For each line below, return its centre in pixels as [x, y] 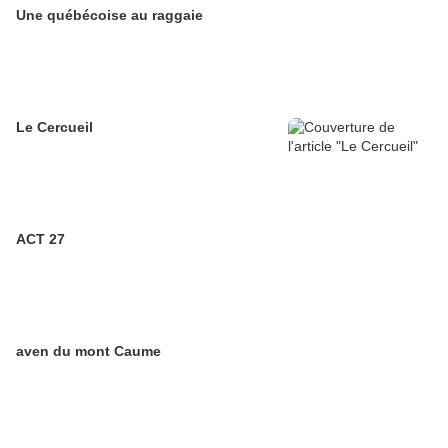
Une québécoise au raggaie [109, 15]
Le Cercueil [54, 127]
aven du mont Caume [88, 351]
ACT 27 [40, 239]
